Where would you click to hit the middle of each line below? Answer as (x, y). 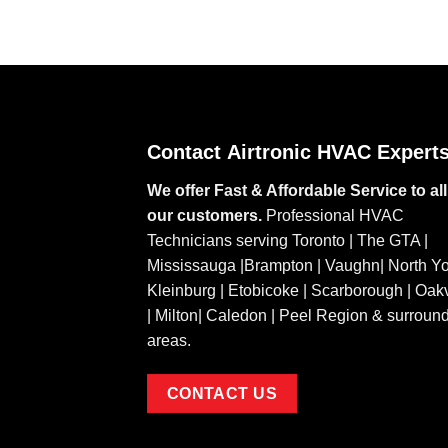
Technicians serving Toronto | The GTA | (287, 240)
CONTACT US (222, 393)
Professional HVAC (333, 215)
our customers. (204, 215)
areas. (169, 340)
